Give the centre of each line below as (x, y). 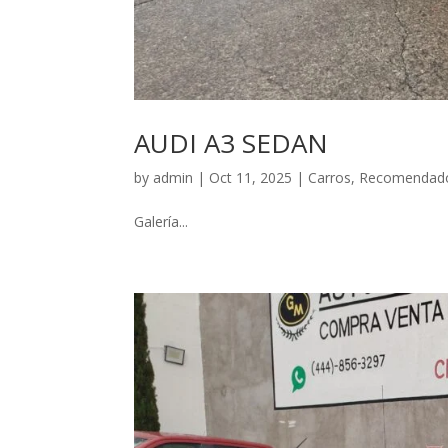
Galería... (161, 221)
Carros (330, 177)
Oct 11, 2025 (251, 177)
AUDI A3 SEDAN (231, 142)
